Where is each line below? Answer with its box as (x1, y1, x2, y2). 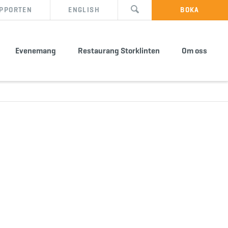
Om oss (182, 46, 207, 55)
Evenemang (15, 46, 56, 55)
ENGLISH (68, 6, 100, 14)
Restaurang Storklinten (78, 46, 160, 55)
